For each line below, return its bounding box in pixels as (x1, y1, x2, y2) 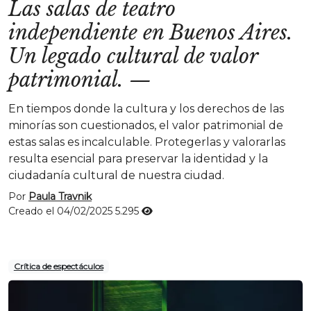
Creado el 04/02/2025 (8, 205, 115, 217)
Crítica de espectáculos (13, 261, 103, 271)
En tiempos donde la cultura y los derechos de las (8, 102, 284, 115)
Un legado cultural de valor (8, 44, 258, 69)
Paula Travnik (28, 190, 92, 203)
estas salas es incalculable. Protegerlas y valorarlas (8, 135, 285, 149)
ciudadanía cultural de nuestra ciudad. (8, 169, 224, 182)
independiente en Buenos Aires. (8, 20, 293, 45)
